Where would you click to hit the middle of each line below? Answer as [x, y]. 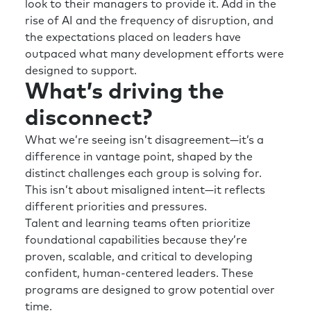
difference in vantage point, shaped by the [139, 157]
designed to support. [81, 71]
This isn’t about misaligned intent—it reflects [145, 191]
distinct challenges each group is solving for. [143, 174]
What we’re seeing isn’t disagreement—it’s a [144, 141]
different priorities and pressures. [116, 207]
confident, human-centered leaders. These [139, 274]
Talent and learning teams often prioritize [138, 224]
